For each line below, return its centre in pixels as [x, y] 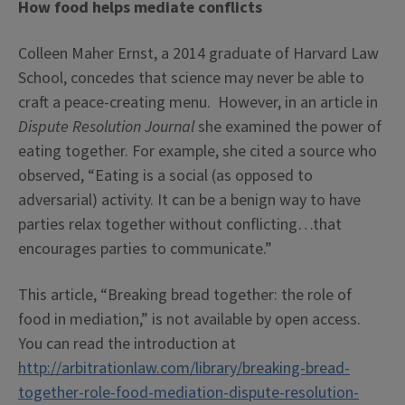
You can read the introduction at [127, 344]
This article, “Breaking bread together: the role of [185, 295]
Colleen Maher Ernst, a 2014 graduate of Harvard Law [198, 54]
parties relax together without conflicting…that [180, 225]
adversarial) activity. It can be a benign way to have [189, 200]
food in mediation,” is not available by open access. [189, 320]
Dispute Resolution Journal [108, 127]
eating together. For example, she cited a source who [198, 151]
